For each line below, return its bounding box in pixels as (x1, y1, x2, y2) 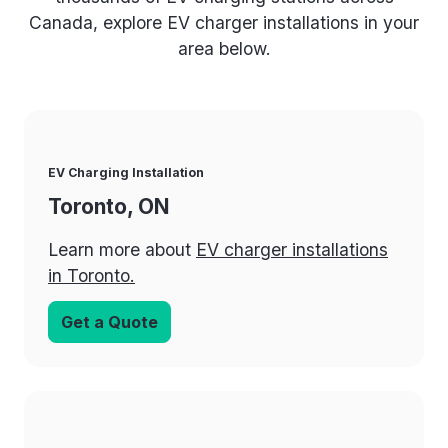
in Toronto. (48, 264, 135, 286)
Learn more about (48, 238, 196, 260)
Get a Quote (61, 311, 158, 332)
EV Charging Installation (48, 164, 204, 180)
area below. (177, 37, 271, 59)
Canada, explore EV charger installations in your (29, 11, 419, 33)
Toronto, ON (48, 194, 170, 220)
